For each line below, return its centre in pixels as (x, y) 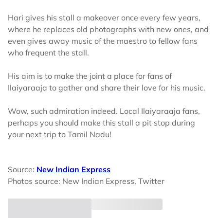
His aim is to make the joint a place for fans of (90, 76)
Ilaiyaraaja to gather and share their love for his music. (107, 88)
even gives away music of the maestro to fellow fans (103, 41)
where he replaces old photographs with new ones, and (108, 29)
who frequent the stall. (48, 53)
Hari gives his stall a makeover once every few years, (104, 18)
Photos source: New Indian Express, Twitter (86, 181)
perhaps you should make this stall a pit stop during (101, 123)
